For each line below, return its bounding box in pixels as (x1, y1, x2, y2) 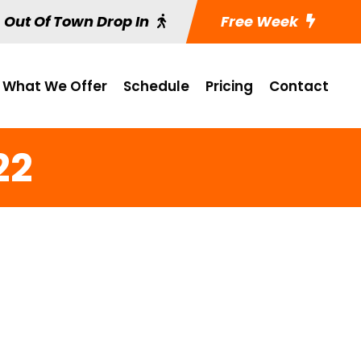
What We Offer (2, 77, 107, 96)
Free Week (218, 11, 298, 31)
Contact (269, 77, 329, 96)
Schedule (123, 77, 189, 96)
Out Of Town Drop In (4, 11, 149, 31)
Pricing (205, 77, 253, 96)
